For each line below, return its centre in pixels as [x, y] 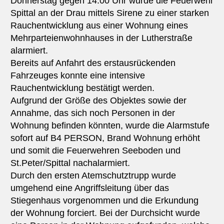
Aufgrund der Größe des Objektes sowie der [98, 100]
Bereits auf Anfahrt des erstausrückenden [93, 63]
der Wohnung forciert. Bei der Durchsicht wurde [105, 213]
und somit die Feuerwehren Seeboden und [95, 150]
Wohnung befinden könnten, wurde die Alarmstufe [110, 125]
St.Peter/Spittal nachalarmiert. [70, 163]
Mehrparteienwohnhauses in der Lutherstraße [101, 38]
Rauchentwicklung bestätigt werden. [82, 88]
